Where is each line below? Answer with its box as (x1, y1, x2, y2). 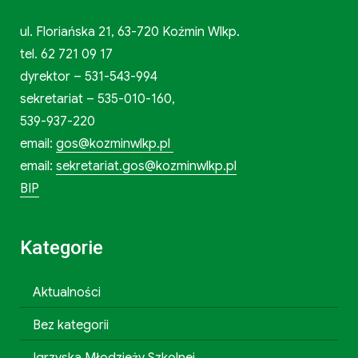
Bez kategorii (32, 316, 109, 333)
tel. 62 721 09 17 (19, 46, 113, 62)
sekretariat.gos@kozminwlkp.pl (55, 157, 237, 174)
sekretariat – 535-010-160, (19, 90, 175, 107)
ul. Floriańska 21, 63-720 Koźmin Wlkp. (19, 23, 240, 40)
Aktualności (32, 284, 101, 300)
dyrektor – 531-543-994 (19, 68, 157, 85)
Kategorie (19, 236, 103, 259)
